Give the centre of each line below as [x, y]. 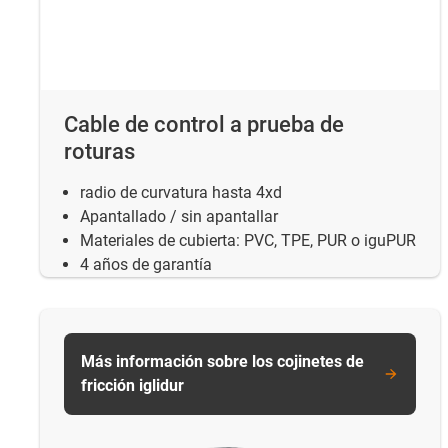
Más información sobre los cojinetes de [222, 362]
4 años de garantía [146, 265]
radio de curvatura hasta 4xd [181, 193]
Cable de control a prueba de [204, 125]
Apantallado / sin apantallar [179, 217]
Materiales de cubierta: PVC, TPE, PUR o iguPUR [248, 241]
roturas [99, 152]
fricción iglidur [132, 386]
